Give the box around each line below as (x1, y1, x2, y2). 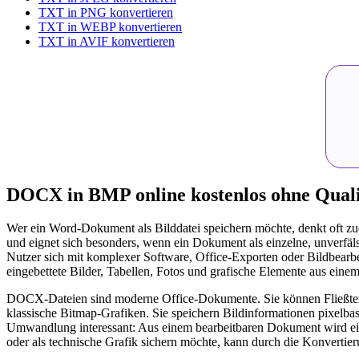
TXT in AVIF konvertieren (38, 34, 175, 48)
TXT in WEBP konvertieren (38, 19, 182, 34)
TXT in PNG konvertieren (38, 5, 173, 19)
